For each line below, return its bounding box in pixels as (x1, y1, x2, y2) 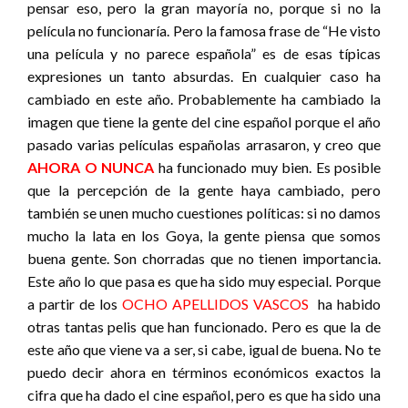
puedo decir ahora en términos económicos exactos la (27, 363, 381, 382)
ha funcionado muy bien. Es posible (154, 158, 381, 177)
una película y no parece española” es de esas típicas (27, 45, 381, 63)
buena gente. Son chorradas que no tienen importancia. (27, 250, 381, 268)
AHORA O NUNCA (27, 158, 154, 177)
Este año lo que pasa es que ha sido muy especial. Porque (27, 272, 381, 291)
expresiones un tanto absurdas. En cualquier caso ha (27, 67, 381, 86)
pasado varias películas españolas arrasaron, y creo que (27, 136, 381, 154)
